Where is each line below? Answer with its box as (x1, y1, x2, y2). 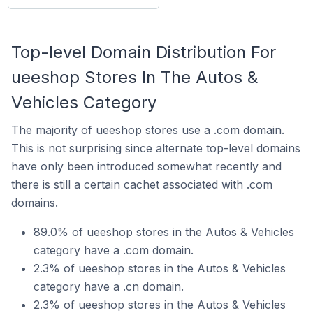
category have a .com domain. (34, 243, 194, 257)
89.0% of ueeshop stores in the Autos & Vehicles (34, 225, 294, 239)
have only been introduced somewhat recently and (11, 159, 282, 173)
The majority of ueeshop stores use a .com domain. (11, 123, 284, 137)
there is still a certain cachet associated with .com (11, 177, 272, 191)
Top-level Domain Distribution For (11, 42, 276, 62)
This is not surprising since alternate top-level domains (11, 141, 300, 155)
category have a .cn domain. (34, 279, 184, 293)
